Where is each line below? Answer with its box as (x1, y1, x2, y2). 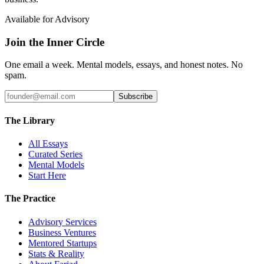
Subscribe (118, 92, 153, 101)
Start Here (28, 170, 66, 180)
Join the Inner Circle (5, 35, 104, 48)
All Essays (28, 138, 68, 148)
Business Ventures (28, 227, 96, 237)
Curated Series (28, 149, 82, 159)
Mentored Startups (28, 237, 97, 248)
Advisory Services (28, 216, 97, 227)
